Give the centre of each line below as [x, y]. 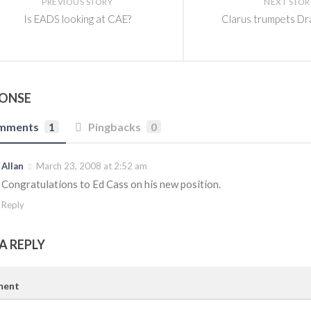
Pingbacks [115, 127]
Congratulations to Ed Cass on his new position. [111, 184]
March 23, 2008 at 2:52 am [91, 166]
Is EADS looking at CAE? [77, 18]
